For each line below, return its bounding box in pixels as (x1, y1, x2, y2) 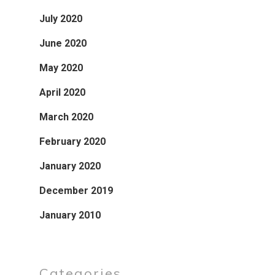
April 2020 (39, 87, 85, 98)
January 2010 (39, 209, 101, 221)
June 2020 (39, 37, 87, 49)
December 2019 (39, 185, 113, 196)
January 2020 (39, 160, 101, 172)
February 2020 (39, 136, 106, 147)
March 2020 (39, 111, 93, 123)
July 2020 (39, 13, 82, 25)
